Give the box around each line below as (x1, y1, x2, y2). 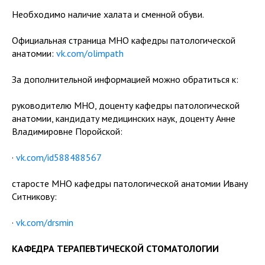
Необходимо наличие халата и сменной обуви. (12, 8, 204, 20)
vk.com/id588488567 (16, 151, 102, 163)
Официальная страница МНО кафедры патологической (12, 34, 235, 46)
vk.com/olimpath (56, 47, 124, 59)
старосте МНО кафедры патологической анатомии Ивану (12, 177, 248, 189)
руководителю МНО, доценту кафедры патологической (12, 99, 240, 111)
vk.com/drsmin (16, 216, 73, 228)
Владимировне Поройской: (12, 125, 122, 137)
